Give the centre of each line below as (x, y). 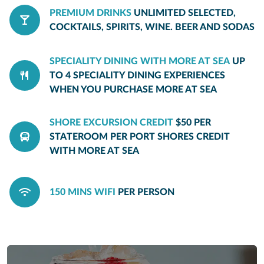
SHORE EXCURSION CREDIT (111, 123)
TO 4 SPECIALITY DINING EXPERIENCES (137, 75)
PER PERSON (146, 192)
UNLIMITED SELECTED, (185, 13)
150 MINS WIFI (82, 192)
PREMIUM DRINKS (90, 13)
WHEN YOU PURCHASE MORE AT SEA (133, 90)
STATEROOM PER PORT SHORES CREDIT (140, 137)
